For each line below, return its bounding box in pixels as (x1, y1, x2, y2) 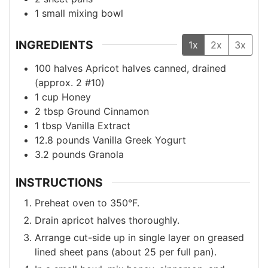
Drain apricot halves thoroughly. (35, 214, 179, 226)
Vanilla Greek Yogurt (93, 134, 186, 147)
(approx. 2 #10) (35, 77, 105, 89)
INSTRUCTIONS (16, 175, 103, 190)
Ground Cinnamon (67, 105, 149, 118)
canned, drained (154, 62, 226, 75)
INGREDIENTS (16, 37, 93, 52)
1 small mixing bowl (35, 7, 123, 19)
